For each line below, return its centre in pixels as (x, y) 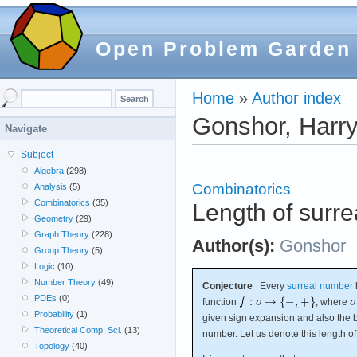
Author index (296, 98)
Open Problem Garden (224, 49)
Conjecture (228, 286)
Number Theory (65, 282)
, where (333, 302)
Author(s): (233, 246)
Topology (52, 346)
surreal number (320, 286)
